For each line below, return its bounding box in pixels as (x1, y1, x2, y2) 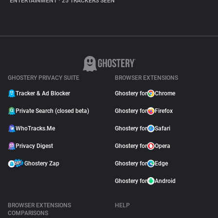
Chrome (155, 90, 175, 97)
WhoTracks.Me (16, 125, 55, 132)
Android (155, 178, 176, 184)
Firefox (155, 108, 173, 114)
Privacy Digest (16, 143, 53, 149)
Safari (155, 125, 170, 132)
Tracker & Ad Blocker (16, 90, 70, 97)
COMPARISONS (8, 210, 48, 217)
